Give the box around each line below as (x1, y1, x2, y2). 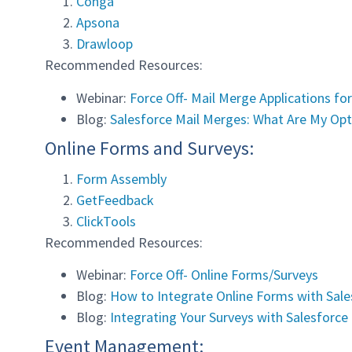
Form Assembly (76, 169, 167, 188)
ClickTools (76, 211, 136, 230)
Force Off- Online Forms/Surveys (130, 266, 318, 284)
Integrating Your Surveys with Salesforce (110, 308, 348, 327)
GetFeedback (76, 190, 154, 209)
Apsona (76, 13, 119, 32)
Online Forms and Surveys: (45, 135, 254, 160)
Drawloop (76, 35, 133, 53)
